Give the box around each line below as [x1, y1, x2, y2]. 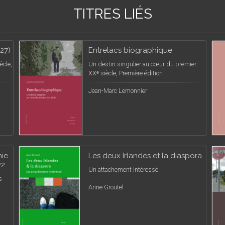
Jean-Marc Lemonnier [88, 87, 147, 94]
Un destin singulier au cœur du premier [88, 60, 196, 68]
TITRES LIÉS [73, 6, 152, 22]
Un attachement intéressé [88, 166, 158, 173]
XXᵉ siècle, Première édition [88, 69, 163, 77]
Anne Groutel [88, 183, 124, 191]
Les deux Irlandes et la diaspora [88, 151, 202, 160]
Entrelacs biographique [88, 46, 172, 55]
